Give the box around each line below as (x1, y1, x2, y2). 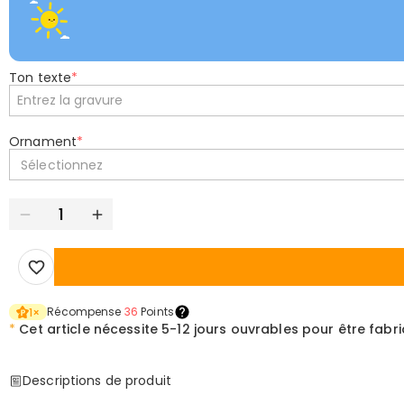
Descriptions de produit (23, 372, 172, 390)
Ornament (9, 133, 78, 151)
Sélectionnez (21, 155, 104, 174)
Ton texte (9, 69, 72, 87)
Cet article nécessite (19, 320, 162, 338)
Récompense (47, 304, 124, 319)
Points (138, 304, 174, 319)
